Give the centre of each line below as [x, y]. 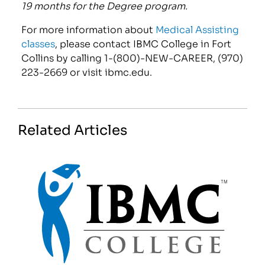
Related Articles [73, 129]
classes [38, 43]
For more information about [89, 29]
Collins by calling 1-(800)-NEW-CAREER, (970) [132, 57]
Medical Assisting [198, 29]
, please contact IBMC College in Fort [143, 43]
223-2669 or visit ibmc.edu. [87, 72]
